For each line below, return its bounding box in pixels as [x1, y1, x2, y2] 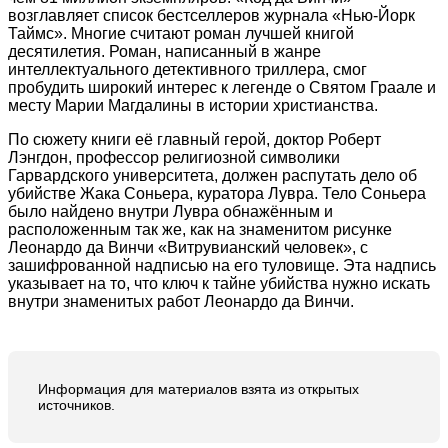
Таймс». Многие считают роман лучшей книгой [8, 24, 354, 42]
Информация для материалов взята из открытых [38, 380, 359, 397]
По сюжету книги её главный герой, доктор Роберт [8, 130, 381, 148]
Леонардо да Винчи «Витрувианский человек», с [8, 238, 368, 256]
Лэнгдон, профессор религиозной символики [8, 148, 340, 166]
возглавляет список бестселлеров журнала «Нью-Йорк [8, 6, 415, 24]
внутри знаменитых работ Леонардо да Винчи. [8, 292, 354, 310]
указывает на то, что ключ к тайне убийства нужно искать [8, 274, 430, 292]
